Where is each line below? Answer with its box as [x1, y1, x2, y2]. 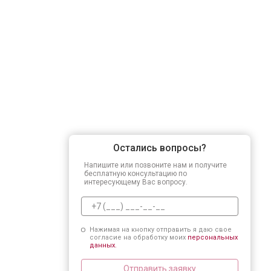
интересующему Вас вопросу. [84, 177, 188, 186]
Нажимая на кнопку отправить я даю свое [89, 225, 232, 233]
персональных [187, 233, 238, 241]
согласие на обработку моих [89, 233, 188, 241]
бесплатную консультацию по [84, 169, 187, 178]
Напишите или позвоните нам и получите [84, 160, 227, 169]
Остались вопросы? [113, 142, 206, 154]
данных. [89, 241, 117, 249]
